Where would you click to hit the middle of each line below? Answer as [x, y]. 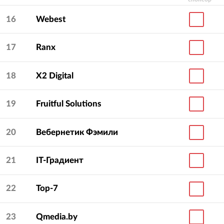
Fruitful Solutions [69, 104]
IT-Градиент [60, 160]
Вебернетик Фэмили [77, 132]
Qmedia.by [57, 216]
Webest [51, 19]
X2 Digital [55, 75]
